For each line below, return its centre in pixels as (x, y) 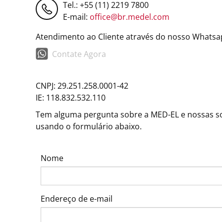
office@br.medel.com (129, 17)
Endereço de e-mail (77, 198)
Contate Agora (79, 54)
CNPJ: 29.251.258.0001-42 (82, 85)
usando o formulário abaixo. (89, 126)
